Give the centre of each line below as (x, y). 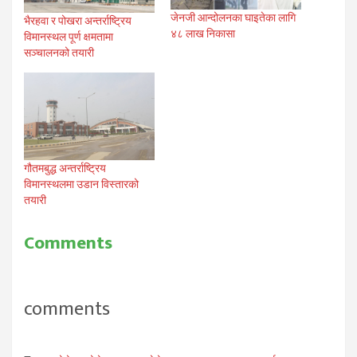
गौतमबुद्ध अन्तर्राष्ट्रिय (65, 168)
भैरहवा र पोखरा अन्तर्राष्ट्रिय (78, 20)
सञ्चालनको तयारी (59, 52)
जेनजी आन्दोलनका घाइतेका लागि (233, 18)
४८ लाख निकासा (203, 34)
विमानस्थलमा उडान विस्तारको (81, 184)
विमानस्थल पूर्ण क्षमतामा (69, 36)
